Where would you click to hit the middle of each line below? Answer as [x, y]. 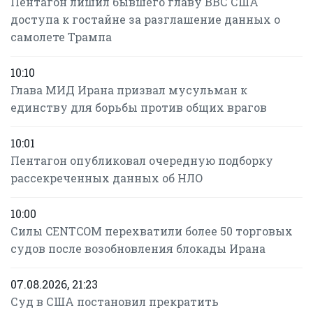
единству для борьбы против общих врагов [139, 107]
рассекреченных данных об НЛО [107, 178]
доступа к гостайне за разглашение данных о [145, 19]
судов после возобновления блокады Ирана [138, 248]
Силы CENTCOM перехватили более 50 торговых [152, 231]
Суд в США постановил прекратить [115, 301]
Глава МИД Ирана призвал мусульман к [129, 90]
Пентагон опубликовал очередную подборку [142, 160]
